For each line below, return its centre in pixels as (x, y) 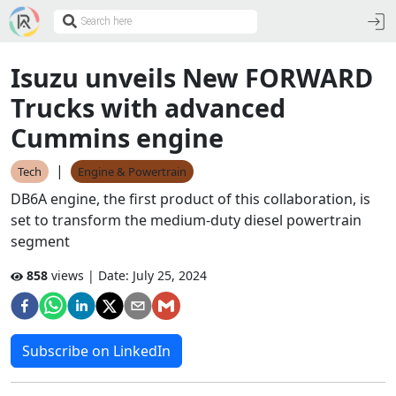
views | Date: (88, 275)
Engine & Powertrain (132, 171)
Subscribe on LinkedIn (96, 351)
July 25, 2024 (170, 275)
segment (40, 241)
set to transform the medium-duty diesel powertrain (186, 220)
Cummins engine (117, 137)
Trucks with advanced (148, 107)
